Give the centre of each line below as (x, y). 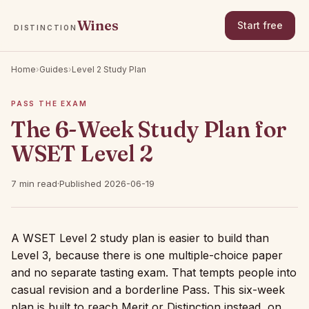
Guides (54, 69)
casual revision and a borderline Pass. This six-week (148, 290)
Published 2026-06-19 (107, 183)
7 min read (34, 183)
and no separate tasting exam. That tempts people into (154, 272)
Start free (260, 25)
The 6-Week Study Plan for (149, 129)
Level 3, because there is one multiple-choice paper (147, 255)
